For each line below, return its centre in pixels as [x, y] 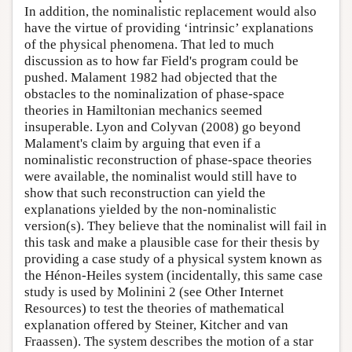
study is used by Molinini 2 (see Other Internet [154, 291]
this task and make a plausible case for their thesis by [172, 242]
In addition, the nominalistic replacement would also [170, 11]
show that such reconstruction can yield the [145, 192]
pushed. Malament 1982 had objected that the [151, 77]
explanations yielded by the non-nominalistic [150, 209]
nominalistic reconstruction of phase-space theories [168, 159]
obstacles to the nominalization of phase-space [154, 93]
